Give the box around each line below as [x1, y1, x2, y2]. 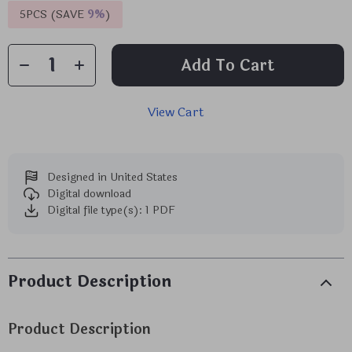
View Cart [148, 102, 204, 122]
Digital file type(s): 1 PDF [47, 202, 175, 218]
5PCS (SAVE [20, 6, 87, 23]
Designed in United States [47, 169, 178, 185]
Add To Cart [181, 53, 275, 78]
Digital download [47, 185, 131, 202]
